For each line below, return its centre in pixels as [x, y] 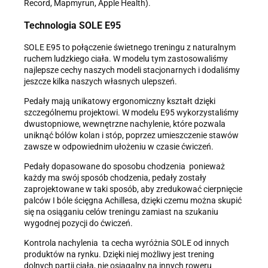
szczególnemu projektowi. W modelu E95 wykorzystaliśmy [131, 113]
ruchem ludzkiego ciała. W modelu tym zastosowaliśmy [126, 59]
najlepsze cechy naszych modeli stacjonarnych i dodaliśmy [132, 70]
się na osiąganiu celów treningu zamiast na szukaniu [121, 212]
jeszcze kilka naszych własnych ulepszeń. [100, 82]
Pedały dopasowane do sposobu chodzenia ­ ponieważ [124, 167]
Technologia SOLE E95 [72, 25]
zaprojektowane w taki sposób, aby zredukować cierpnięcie [133, 189]
